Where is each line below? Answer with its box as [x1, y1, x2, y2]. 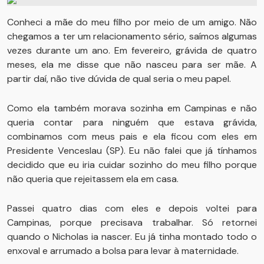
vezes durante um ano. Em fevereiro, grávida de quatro [7, 44, 257, 57]
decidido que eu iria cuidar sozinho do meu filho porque [7, 159, 257, 171]
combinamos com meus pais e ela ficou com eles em [7, 130, 257, 143]
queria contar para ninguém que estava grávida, [7, 116, 257, 128]
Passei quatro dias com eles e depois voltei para [7, 202, 257, 214]
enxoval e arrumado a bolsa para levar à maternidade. [7, 245, 239, 257]
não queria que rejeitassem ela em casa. [7, 173, 179, 185]
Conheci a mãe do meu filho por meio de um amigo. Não [7, 16, 257, 28]
